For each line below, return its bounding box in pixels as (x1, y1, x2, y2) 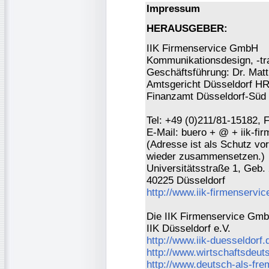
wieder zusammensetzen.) (147, 150, 265, 162)
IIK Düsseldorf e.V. (147, 222, 231, 234)
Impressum (147, 2, 200, 14)
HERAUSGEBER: (147, 22, 228, 34)
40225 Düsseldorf (147, 174, 225, 186)
